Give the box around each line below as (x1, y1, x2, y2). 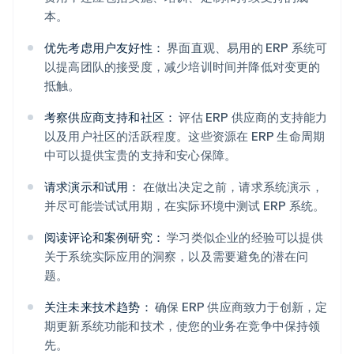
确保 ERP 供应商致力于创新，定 (152, 299, 328, 315)
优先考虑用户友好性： (44, 40, 164, 56)
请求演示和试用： (44, 179, 141, 195)
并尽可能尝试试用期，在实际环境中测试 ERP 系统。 (44, 198, 326, 214)
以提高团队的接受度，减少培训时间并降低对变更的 (44, 58, 321, 75)
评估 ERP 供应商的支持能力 (176, 109, 328, 126)
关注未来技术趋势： (44, 299, 153, 315)
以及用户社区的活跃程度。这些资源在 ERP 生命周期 (44, 128, 326, 145)
